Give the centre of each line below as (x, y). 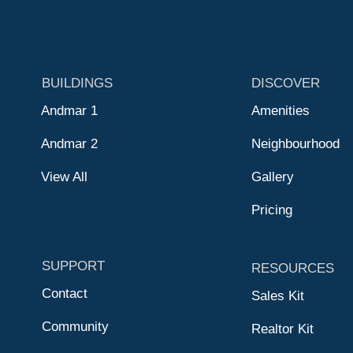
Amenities (281, 110)
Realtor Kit (282, 329)
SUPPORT (73, 266)
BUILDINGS (77, 83)
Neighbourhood (295, 143)
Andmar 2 (69, 143)
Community (75, 326)
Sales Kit (278, 295)
